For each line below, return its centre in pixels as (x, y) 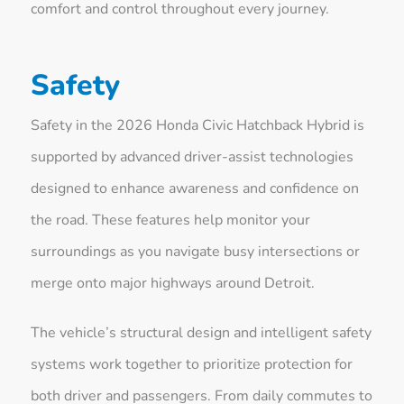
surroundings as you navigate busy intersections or (196, 251)
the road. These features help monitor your (171, 220)
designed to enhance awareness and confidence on (195, 188)
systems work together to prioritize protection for (192, 364)
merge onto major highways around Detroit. (173, 283)
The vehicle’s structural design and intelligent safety (202, 332)
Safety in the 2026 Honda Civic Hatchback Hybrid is (198, 125)
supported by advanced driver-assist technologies (193, 156)
